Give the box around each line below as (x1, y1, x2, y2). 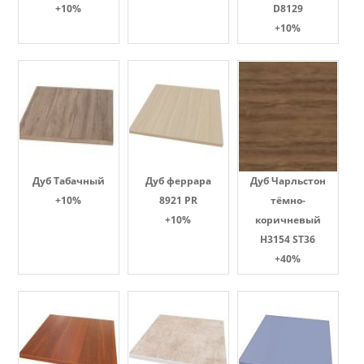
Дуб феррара (145, 174, 211, 188)
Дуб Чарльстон (249, 174, 326, 188)
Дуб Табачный (32, 174, 105, 188)
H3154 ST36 (260, 232, 315, 246)
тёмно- (270, 193, 305, 207)
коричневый (254, 213, 321, 227)
